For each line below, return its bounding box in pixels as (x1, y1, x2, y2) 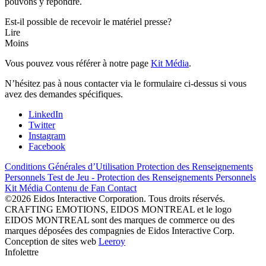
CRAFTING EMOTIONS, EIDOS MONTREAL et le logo (5, 204, 232, 214)
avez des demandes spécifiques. (5, 88, 123, 99)
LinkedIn (28, 109, 63, 119)
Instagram (28, 130, 65, 141)
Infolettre (5, 246, 39, 257)
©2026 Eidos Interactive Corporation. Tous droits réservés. (5, 193, 225, 204)
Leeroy (99, 236, 125, 246)
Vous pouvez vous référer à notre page (5, 58, 151, 68)
